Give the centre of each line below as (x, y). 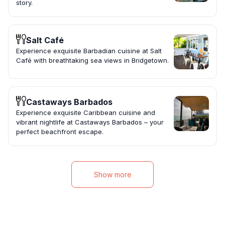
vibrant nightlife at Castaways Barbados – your (90, 122)
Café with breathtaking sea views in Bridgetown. (92, 61)
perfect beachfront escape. (60, 132)
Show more (113, 175)
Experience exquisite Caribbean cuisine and (86, 113)
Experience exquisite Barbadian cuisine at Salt (89, 51)
